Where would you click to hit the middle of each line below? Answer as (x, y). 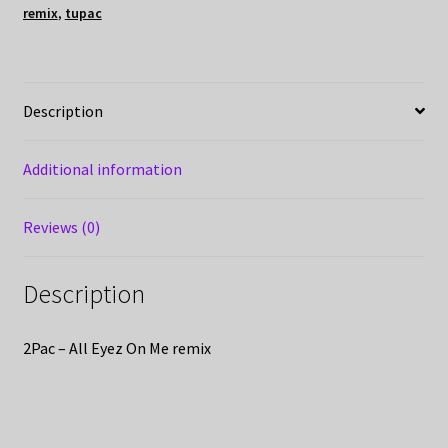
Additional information (102, 168)
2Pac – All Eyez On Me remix (116, 348)
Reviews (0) (61, 226)
